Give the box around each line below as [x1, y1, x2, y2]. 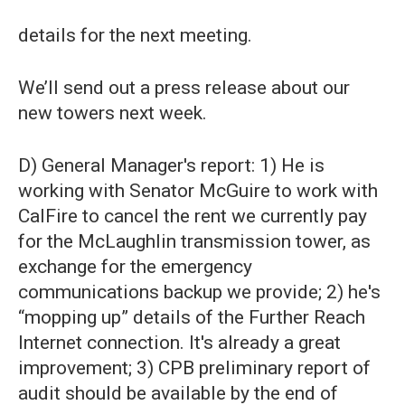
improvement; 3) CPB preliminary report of [18, 357, 371, 379]
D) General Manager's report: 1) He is [18, 155, 325, 176]
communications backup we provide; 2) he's [18, 281, 381, 303]
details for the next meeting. [18, 24, 252, 46]
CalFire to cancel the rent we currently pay [18, 205, 367, 227]
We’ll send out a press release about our [18, 77, 350, 99]
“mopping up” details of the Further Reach [18, 306, 365, 328]
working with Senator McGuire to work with [18, 180, 378, 202]
